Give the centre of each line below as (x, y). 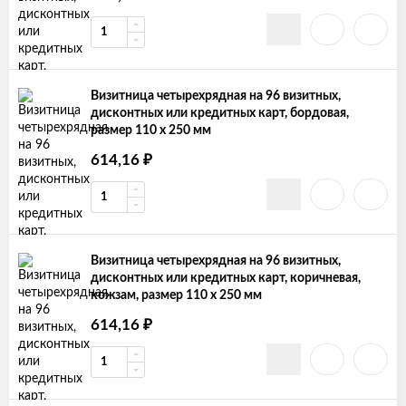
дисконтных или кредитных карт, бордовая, (220, 113)
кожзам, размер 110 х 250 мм (176, 295)
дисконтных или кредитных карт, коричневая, (226, 278)
